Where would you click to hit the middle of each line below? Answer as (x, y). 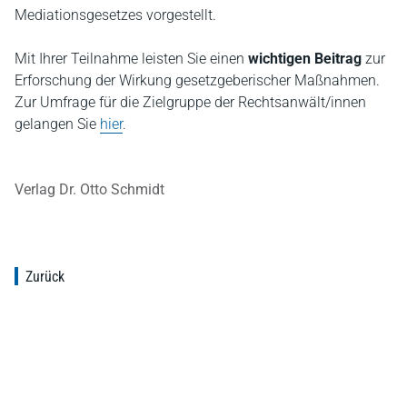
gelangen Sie (57, 124)
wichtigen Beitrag (305, 59)
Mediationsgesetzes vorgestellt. (115, 15)
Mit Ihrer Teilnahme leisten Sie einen (131, 59)
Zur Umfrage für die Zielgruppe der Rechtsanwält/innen (190, 102)
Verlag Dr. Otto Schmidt (89, 189)
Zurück (45, 277)
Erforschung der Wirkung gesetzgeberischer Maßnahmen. (197, 80)
